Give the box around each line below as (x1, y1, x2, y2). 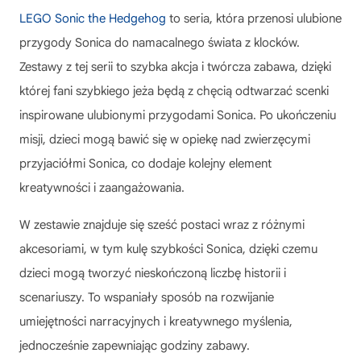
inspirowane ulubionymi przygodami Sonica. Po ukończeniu (19, 107, 336, 122)
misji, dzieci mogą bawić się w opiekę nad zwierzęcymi (19, 131, 310, 147)
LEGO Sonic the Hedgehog (19, 10, 166, 26)
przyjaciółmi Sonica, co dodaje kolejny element (19, 156, 272, 171)
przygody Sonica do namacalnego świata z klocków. (19, 35, 300, 50)
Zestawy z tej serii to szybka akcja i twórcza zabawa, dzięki (19, 59, 331, 74)
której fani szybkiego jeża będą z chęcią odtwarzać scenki (19, 83, 329, 98)
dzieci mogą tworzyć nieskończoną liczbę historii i (19, 265, 286, 280)
